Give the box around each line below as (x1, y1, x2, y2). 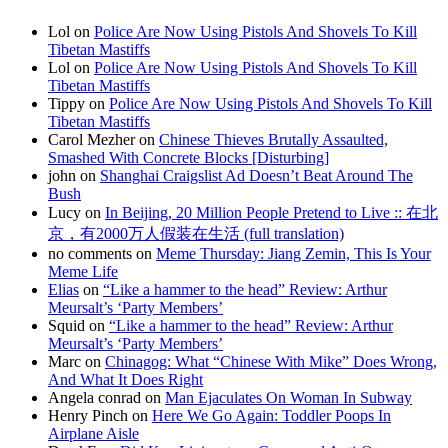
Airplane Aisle (48, 425, 139, 443)
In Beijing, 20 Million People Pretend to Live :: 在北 (105, 204, 438, 222)
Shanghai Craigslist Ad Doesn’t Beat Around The (100, 167, 413, 185)
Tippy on (48, 95, 109, 113)
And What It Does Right (48, 371, 203, 389)
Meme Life (48, 263, 118, 281)
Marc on (48, 353, 105, 371)
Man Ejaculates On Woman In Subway (165, 389, 412, 407)
